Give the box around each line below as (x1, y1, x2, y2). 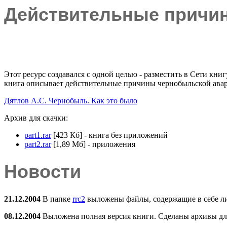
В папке (41, 195, 72, 204)
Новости (4, 161, 81, 182)
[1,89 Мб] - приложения (51, 140, 135, 148)
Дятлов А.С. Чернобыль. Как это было (4, 96, 137, 105)
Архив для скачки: (4, 113, 68, 122)
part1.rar (24, 131, 51, 139)
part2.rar (24, 140, 51, 148)
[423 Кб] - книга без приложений (51, 131, 168, 139)
